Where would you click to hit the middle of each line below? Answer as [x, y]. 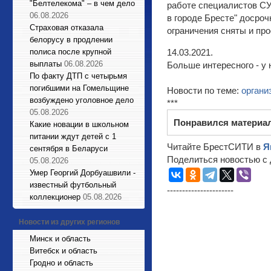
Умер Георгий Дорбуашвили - [83, 173]
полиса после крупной [70, 52]
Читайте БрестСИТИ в [215, 147]
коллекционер [55, 197]
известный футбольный [73, 185]
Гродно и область [61, 263]
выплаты [46, 64]
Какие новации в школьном [79, 124]
